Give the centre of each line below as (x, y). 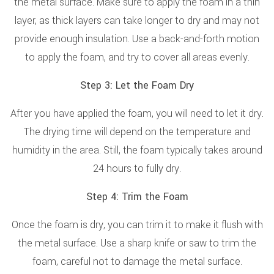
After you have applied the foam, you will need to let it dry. (137, 113)
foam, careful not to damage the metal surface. (137, 261)
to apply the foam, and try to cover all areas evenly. (137, 57)
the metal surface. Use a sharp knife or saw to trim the (137, 243)
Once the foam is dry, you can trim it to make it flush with (137, 225)
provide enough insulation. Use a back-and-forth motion (137, 39)
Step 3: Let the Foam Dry (137, 85)
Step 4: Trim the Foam (137, 197)
